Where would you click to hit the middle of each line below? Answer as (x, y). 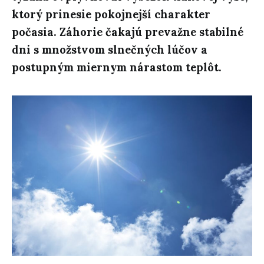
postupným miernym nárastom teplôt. (117, 68)
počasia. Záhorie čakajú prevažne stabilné (128, 32)
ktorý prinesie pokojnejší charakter (111, 15)
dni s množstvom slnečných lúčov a (110, 50)
